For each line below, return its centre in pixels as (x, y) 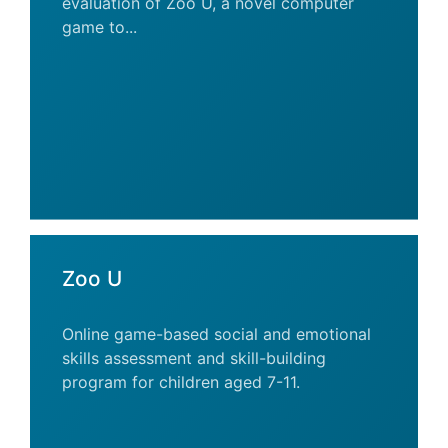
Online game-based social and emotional (216, 334)
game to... (99, 27)
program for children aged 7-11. (181, 382)
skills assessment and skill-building (194, 358)
